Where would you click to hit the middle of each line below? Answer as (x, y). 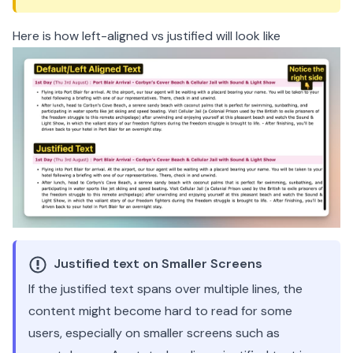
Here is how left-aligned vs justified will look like (147, 35)
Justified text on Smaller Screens (158, 264)
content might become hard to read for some (160, 311)
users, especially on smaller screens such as (154, 333)
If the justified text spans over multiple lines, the (165, 289)
